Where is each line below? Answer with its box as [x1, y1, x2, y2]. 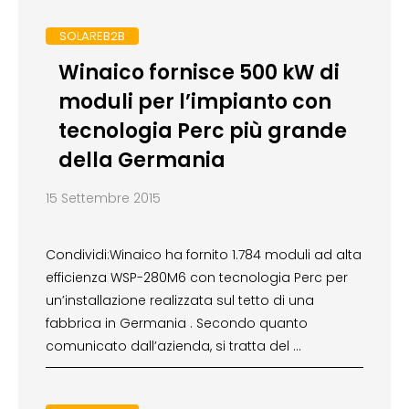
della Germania [58, 146, 225, 175]
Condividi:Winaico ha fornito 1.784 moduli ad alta [46, 246, 362, 265]
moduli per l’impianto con [58, 88, 331, 117]
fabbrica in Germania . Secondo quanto [46, 314, 308, 333]
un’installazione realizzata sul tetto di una [46, 291, 314, 310]
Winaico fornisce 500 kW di [58, 58, 340, 88]
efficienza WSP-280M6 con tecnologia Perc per [46, 268, 348, 288]
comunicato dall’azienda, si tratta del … [46, 337, 301, 356]
